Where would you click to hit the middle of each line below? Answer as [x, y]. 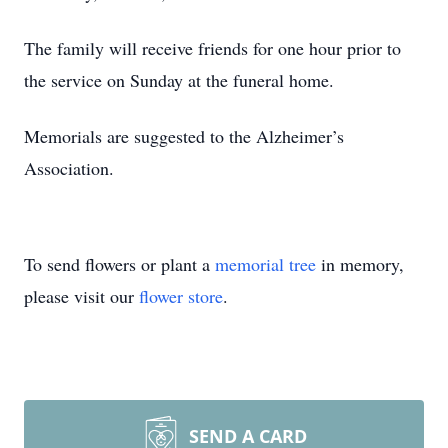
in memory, [360, 264]
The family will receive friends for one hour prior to [212, 48]
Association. [69, 168]
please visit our [81, 296]
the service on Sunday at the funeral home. [179, 80]
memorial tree [265, 264]
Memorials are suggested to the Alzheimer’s [184, 136]
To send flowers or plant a [119, 264]
